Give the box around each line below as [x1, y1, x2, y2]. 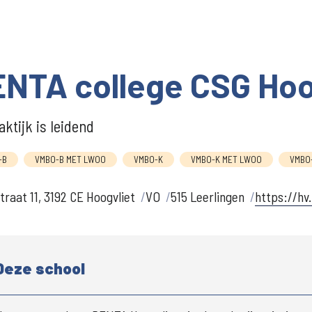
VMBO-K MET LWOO [191, 154, 262, 165]
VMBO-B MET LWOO [35, 154, 106, 165]
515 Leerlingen [171, 189, 244, 205]
